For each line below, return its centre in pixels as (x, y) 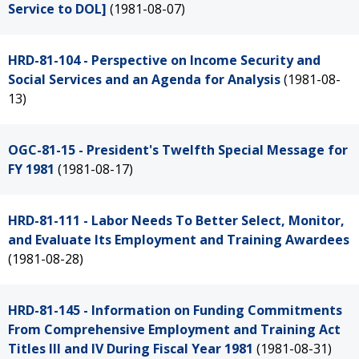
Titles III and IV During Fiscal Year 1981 (131, 349)
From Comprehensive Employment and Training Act (174, 329)
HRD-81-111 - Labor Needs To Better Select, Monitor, (176, 220)
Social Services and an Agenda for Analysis (144, 79)
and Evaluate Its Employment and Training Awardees (179, 240)
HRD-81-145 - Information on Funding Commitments (175, 310)
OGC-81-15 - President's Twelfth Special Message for (178, 150)
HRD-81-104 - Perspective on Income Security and (164, 60)
